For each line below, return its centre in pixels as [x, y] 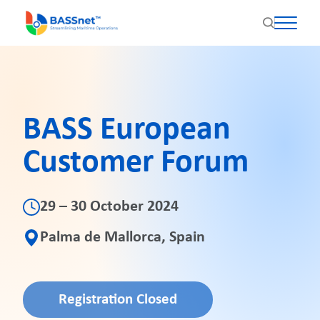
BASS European [127, 130]
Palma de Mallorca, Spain [122, 237]
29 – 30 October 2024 [109, 207]
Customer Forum [136, 163]
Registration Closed [118, 300]
